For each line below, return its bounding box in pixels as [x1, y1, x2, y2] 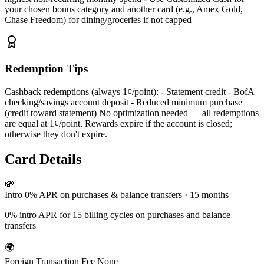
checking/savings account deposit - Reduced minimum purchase [5, 97, 242, 107]
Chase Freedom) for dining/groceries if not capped [5, 15, 192, 25]
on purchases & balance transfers [60, 189, 182, 200]
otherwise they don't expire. [5, 128, 107, 139]
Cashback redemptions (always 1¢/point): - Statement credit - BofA [5, 86, 254, 97]
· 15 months [184, 189, 229, 200]
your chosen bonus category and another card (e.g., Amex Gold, [5, 4, 243, 15]
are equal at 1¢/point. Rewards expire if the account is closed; [5, 118, 232, 128]
